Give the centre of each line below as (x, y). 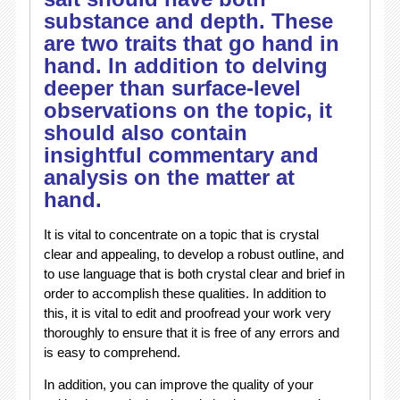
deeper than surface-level (172, 87)
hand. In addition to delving (185, 65)
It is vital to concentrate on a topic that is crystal (181, 234)
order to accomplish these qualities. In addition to (184, 293)
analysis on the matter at (169, 177)
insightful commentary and (181, 154)
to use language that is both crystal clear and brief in (194, 273)
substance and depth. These (188, 21)
